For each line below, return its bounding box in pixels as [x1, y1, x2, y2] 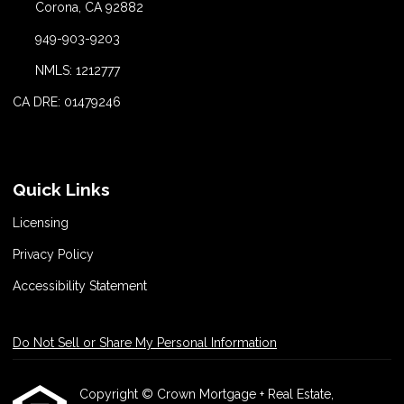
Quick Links [13, 179, 110, 200]
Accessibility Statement [13, 279, 147, 293]
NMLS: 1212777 [34, 63, 120, 78]
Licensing [13, 216, 69, 230]
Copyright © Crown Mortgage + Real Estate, [79, 387, 334, 401]
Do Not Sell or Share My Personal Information [13, 335, 277, 350]
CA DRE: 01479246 [13, 95, 121, 110]
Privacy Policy [13, 247, 94, 262]
